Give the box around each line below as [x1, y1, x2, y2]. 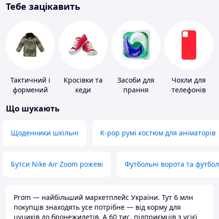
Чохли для [172, 75, 206, 85]
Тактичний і [10, 75, 50, 85]
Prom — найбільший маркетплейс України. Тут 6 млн [14, 193, 193, 202]
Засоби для [117, 75, 154, 85]
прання [123, 85, 149, 95]
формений [13, 85, 48, 95]
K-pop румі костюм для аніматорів [100, 128, 216, 138]
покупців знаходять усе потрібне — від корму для [14, 202, 181, 212]
